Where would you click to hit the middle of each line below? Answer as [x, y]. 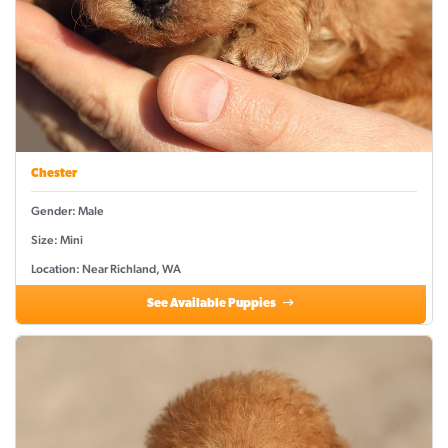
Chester [54, 174]
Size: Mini [57, 240]
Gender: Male [67, 211]
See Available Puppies [213, 304]
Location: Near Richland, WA [106, 269]
